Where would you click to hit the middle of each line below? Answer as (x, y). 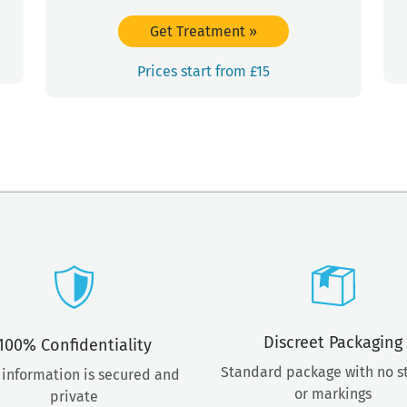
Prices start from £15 (203, 72)
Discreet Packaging (333, 342)
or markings (333, 394)
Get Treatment (199, 31)
